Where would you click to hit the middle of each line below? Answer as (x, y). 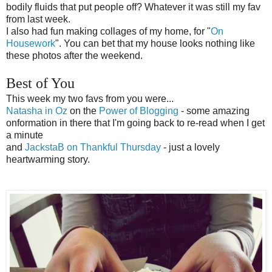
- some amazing (214, 111)
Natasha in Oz (37, 111)
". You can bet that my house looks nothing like (155, 44)
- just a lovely (190, 148)
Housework (31, 44)
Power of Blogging (139, 111)
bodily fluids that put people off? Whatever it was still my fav (133, 7)
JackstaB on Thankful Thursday (93, 148)
